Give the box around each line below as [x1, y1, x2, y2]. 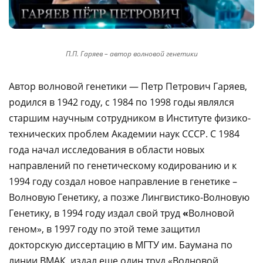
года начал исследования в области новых [9, 143, 204, 156]
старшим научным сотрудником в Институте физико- [9, 111, 251, 124]
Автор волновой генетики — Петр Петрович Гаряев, [9, 79, 247, 93]
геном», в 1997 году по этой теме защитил [9, 222, 200, 235]
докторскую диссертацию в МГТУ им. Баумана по [9, 238, 232, 251]
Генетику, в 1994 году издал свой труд [9, 206, 180, 220]
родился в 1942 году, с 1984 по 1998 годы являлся [9, 95, 234, 109]
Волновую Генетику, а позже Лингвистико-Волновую [9, 190, 249, 204]
